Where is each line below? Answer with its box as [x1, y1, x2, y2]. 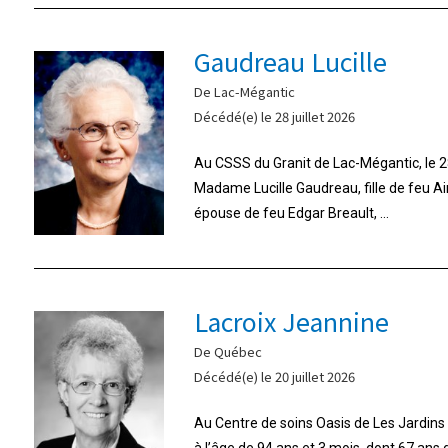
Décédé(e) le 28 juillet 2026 [193, 106, 355, 126]
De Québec [193, 341, 262, 361]
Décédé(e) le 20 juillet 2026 [193, 366, 355, 386]
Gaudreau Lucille [193, 42, 387, 79]
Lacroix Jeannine [193, 302, 389, 339]
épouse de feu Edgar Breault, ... [193, 204, 389, 221]
